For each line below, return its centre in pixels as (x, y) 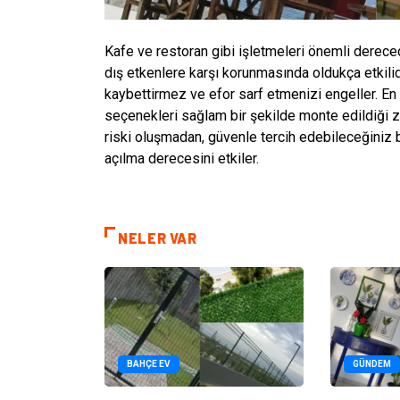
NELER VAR (158, 238)
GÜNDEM (372, 363)
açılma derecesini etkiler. (182, 158)
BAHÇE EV (149, 363)
